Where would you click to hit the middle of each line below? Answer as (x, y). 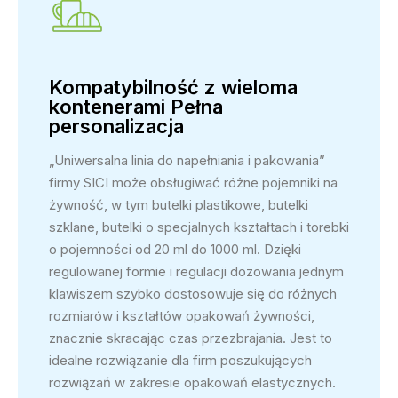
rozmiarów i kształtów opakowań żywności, (182, 315)
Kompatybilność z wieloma (173, 87)
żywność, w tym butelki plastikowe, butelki (179, 204)
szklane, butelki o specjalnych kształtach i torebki (199, 227)
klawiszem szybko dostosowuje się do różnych (193, 293)
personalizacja (116, 126)
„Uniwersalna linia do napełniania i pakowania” (187, 160)
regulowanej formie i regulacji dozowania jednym (196, 271)
